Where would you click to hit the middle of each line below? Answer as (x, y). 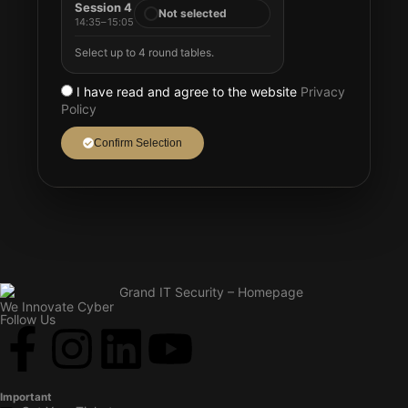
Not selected (193, 13)
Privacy (322, 92)
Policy (78, 109)
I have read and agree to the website (188, 92)
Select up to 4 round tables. (144, 52)
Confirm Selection (138, 143)
